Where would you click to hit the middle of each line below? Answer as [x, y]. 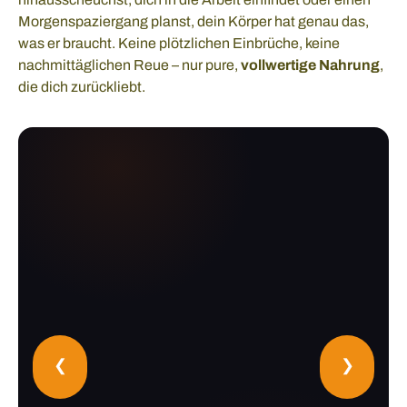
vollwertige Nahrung [310, 65]
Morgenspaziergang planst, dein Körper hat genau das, [194, 21]
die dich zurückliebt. [82, 86]
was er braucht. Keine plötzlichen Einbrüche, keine [179, 43]
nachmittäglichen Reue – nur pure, [129, 65]
